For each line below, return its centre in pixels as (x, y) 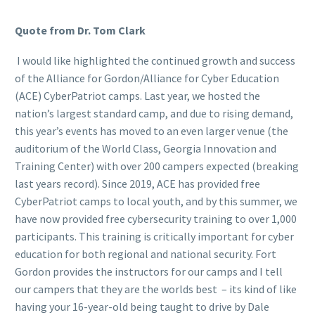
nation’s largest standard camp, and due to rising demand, (154, 113)
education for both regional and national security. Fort (146, 253)
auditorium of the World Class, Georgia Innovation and (146, 148)
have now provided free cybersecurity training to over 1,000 (156, 218)
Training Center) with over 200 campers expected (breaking (157, 166)
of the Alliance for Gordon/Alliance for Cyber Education (147, 78)
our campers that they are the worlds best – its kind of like (156, 289)
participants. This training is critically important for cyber (154, 236)
